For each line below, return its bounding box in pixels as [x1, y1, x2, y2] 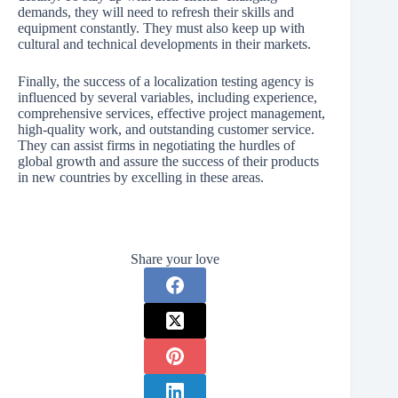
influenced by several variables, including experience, [18, 89, 317, 105]
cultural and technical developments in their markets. [18, 36, 311, 52]
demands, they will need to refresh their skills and [18, 4, 294, 20]
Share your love [131, 251, 220, 267]
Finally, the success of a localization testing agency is [18, 73, 314, 89]
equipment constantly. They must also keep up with [18, 20, 305, 36]
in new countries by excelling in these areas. [18, 169, 264, 185]
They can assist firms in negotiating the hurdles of [18, 137, 295, 153]
